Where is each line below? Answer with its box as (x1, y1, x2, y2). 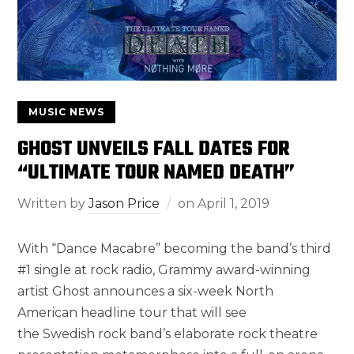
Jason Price (88, 195, 160, 211)
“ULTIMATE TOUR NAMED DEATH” (17, 156, 296, 189)
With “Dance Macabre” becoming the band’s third (17, 240, 332, 256)
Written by (17, 195, 89, 211)
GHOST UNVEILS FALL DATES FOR (17, 133, 290, 165)
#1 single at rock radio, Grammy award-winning (17, 262, 311, 277)
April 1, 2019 (198, 195, 270, 211)
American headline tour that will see (17, 304, 247, 320)
